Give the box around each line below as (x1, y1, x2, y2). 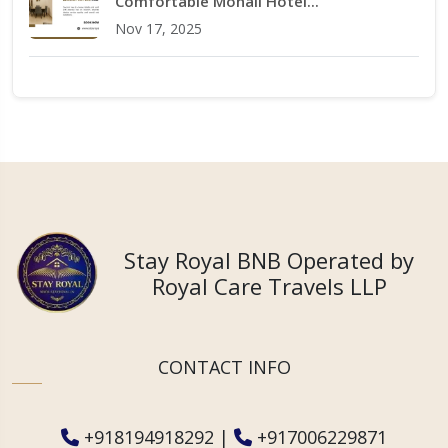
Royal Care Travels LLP (151, 271, 387, 302)
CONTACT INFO (157, 354, 291, 379)
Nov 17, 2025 (115, 19, 202, 39)
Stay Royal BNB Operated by (124, 245, 414, 276)
